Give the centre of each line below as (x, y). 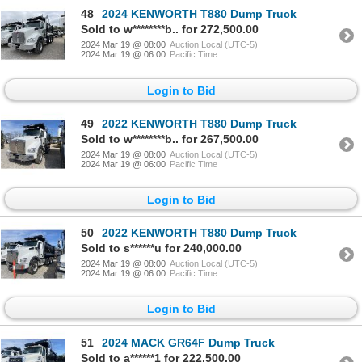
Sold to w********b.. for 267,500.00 (170, 139)
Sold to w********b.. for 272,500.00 (170, 29)
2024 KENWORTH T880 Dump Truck (199, 14)
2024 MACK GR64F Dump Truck (188, 342)
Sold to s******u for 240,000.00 (161, 248)
